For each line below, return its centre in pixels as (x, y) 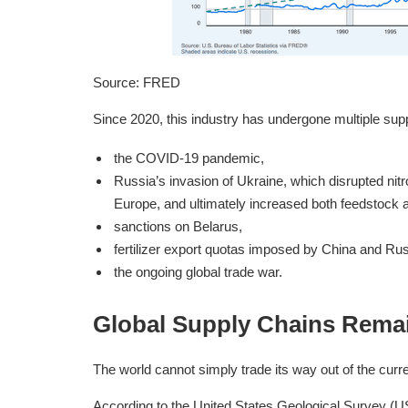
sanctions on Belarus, (178, 226)
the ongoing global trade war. (198, 272)
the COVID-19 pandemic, (189, 158)
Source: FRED (137, 82)
